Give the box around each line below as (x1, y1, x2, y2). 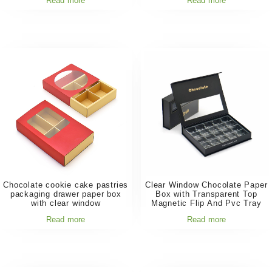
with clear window (30, 198, 101, 208)
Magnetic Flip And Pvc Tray (151, 198, 262, 208)
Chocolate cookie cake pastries (3, 180, 129, 189)
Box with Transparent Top (155, 189, 257, 199)
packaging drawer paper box (10, 189, 121, 199)
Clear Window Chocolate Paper (145, 180, 268, 189)
